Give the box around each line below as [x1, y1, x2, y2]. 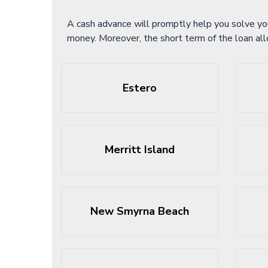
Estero [122, 81, 157, 95]
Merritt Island [104, 142, 175, 157]
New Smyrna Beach [90, 204, 189, 218]
